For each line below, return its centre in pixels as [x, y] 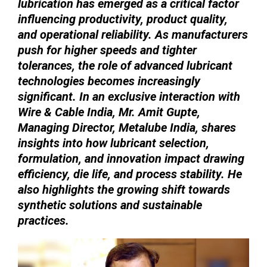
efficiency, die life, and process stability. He [130, 174]
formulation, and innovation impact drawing [131, 158]
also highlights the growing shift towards [124, 189]
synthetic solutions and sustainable [110, 205]
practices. [44, 220]
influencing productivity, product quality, [123, 19]
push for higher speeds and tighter [107, 50]
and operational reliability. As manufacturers [133, 34]
